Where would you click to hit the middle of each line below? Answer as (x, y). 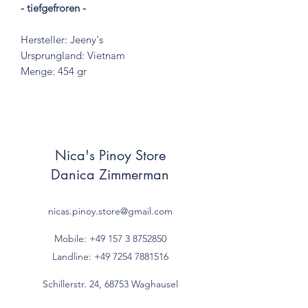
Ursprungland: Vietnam (73, 55)
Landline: (73, 256)
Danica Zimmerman (110, 174)
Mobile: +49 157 (88, 238)
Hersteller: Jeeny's (62, 39)
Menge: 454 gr (54, 71)
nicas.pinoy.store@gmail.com (110, 211)
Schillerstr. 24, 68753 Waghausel (110, 284)
